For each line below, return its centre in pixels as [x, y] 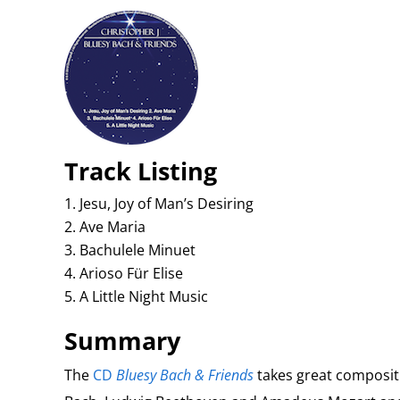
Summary [122, 341]
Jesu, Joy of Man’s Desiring [166, 204]
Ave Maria [112, 227]
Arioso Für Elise [131, 273]
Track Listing [140, 171]
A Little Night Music [143, 296]
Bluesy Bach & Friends [184, 375]
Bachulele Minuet [137, 250]
